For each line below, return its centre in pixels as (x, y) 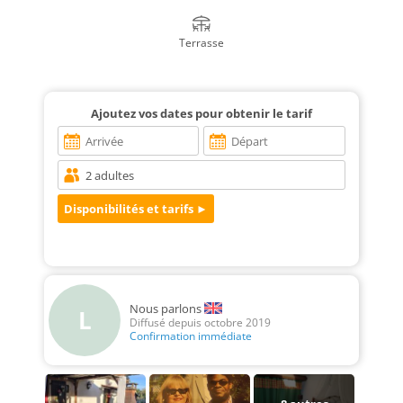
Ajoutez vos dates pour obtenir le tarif (201, 114)
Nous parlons (166, 308)
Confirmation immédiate (191, 336)
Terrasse (201, 43)
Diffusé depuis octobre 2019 (200, 323)
